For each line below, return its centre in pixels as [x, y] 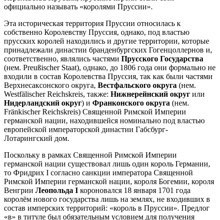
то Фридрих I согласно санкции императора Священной [98, 172]
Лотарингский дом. [37, 138]
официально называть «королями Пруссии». [78, 6]
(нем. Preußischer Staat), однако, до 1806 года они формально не [110, 67]
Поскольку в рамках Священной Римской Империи [90, 155]
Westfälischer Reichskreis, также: [57, 94]
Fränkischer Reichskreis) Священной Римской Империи [95, 111]
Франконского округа [131, 103]
